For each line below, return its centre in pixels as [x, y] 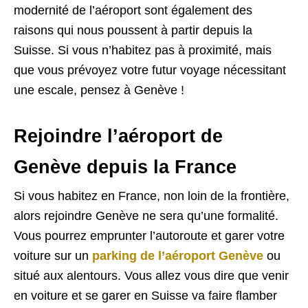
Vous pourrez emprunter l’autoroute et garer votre [149, 235]
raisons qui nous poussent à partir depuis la [133, 30]
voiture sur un [51, 255]
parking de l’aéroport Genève [178, 255]
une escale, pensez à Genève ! [99, 90]
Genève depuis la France [125, 167]
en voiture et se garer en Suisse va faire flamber [145, 295]
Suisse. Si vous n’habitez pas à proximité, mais [143, 50]
